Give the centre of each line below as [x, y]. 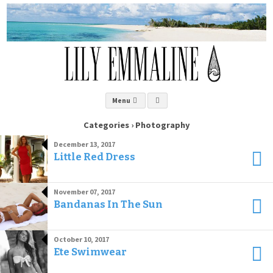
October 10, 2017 [81, 239]
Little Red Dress [94, 157]
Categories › [108, 125]
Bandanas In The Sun [108, 204]
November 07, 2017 [84, 192]
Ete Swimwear [90, 252]
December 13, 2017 [84, 144]
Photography [161, 125]
